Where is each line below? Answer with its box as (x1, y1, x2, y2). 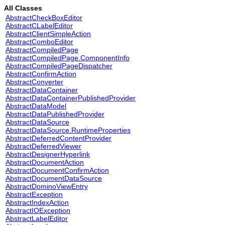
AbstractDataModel (6, 102, 66, 110)
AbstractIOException (6, 206, 70, 214)
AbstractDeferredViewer (6, 142, 81, 150)
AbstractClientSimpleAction (6, 30, 91, 38)
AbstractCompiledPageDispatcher (6, 62, 113, 70)
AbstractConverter (6, 78, 63, 86)
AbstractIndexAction (6, 198, 69, 206)
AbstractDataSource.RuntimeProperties (6, 126, 131, 134)
